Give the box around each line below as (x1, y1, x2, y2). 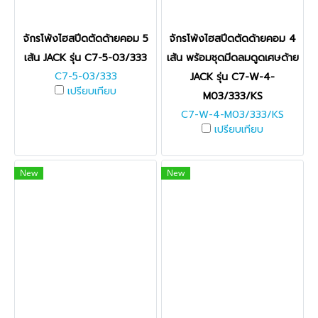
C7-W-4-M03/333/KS (181, 107, 284, 122)
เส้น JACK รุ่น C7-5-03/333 (24, 50, 147, 65)
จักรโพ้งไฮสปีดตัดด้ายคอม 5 (23, 31, 148, 46)
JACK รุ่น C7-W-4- (190, 70, 275, 84)
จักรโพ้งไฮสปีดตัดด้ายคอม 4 (169, 31, 296, 46)
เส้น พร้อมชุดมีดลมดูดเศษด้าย (166, 50, 299, 65)
